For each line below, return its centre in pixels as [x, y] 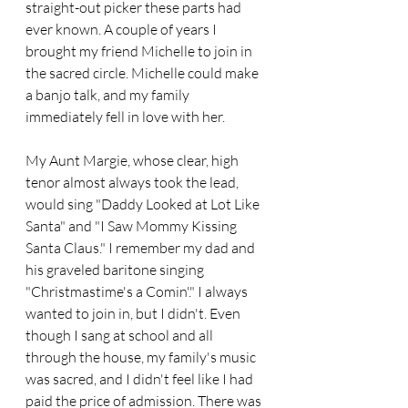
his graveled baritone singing [116, 270]
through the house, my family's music [142, 357]
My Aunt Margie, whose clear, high [133, 160]
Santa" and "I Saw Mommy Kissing [133, 226]
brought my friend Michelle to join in [140, 51]
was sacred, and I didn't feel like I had [141, 379]
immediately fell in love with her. [125, 117]
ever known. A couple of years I [122, 29]
